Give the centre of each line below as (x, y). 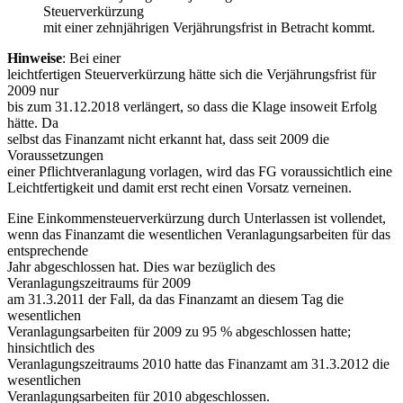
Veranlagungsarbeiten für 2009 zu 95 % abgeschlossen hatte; (179, 331)
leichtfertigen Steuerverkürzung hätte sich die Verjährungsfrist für (192, 74)
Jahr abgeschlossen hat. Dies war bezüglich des (141, 266)
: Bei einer (91, 58)
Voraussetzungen (55, 155)
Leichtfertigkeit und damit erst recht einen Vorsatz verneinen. (179, 187)
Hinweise (35, 58)
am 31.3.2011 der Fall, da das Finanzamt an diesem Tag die (175, 299)
